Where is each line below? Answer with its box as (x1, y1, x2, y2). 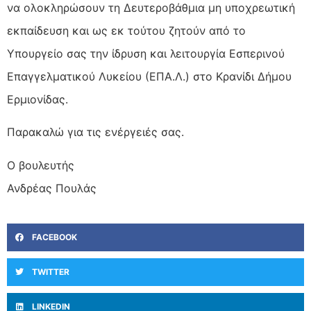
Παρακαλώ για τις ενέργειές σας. (7, 125, 184, 140)
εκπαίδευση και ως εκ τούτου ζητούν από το (7, 23, 246, 37)
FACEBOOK (32, 232, 77, 243)
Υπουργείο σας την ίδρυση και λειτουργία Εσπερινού (7, 46, 285, 60)
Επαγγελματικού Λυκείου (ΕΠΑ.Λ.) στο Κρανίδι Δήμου (7, 69, 292, 83)
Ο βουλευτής (7, 158, 74, 172)
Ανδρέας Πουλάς (7, 180, 96, 195)
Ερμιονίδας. (7, 92, 68, 106)
